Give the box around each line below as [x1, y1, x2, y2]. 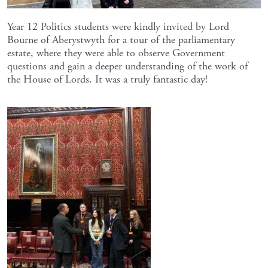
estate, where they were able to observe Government [7, 46, 225, 60]
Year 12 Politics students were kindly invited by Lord [7, 20, 229, 33]
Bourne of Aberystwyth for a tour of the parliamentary [7, 33, 235, 47]
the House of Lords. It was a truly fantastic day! [7, 72, 208, 86]
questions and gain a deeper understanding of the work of [7, 59, 248, 73]
